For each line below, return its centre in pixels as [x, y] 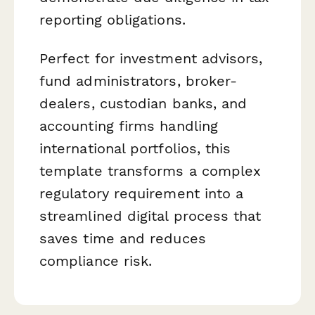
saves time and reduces [123, 239]
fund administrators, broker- [139, 81]
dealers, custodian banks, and [143, 104]
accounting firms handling [129, 126]
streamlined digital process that [150, 216]
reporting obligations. [112, 19]
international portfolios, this [135, 149]
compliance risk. [96, 261]
